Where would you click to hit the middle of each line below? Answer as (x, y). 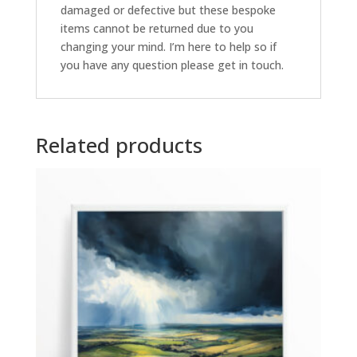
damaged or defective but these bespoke (168, 10)
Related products (119, 145)
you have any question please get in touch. (172, 65)
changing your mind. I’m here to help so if (168, 46)
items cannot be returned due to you (157, 28)
